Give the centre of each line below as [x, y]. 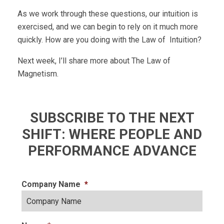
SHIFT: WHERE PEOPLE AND [112, 134]
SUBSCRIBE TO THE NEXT [112, 118]
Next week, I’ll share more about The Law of [94, 61]
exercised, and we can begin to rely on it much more [108, 27]
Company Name [51, 184]
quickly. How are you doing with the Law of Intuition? [109, 40]
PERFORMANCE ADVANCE [112, 151]
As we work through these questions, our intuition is [108, 14]
